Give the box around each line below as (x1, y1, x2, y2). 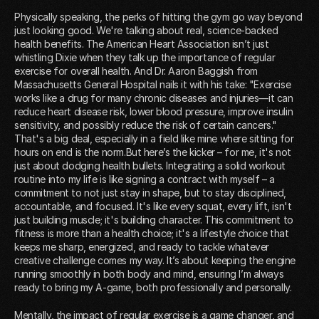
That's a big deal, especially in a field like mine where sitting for (14, 132, 294, 145)
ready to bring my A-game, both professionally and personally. (14, 281, 292, 293)
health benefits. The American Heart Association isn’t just (14, 37, 269, 50)
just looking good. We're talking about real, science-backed (14, 23, 278, 36)
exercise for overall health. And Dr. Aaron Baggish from (14, 64, 258, 77)
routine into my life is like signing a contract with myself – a (14, 172, 275, 185)
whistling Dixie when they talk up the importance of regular (14, 51, 276, 63)
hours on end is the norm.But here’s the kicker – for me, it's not (14, 145, 291, 158)
